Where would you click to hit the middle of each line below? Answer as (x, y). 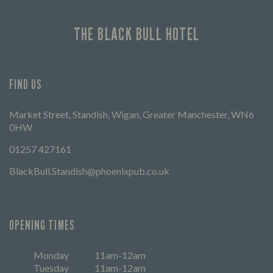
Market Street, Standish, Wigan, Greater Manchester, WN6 (132, 114)
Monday (51, 255)
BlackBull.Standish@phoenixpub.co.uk (89, 171)
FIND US (26, 84)
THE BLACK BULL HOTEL (136, 34)
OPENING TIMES (42, 225)
